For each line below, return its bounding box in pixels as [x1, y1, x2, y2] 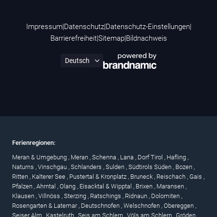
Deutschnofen [81, 201, 121, 209]
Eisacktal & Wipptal [79, 182, 133, 190]
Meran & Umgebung [12, 153, 68, 161]
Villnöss [38, 192, 62, 200]
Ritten [12, 172, 30, 180]
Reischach [156, 172, 187, 180]
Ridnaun [125, 192, 149, 200]
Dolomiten [151, 192, 181, 200]
